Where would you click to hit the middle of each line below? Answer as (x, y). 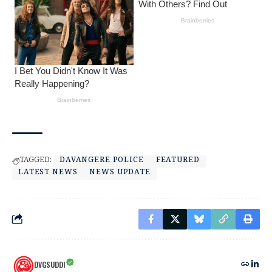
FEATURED (178, 161)
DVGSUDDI (50, 264)
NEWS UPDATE (120, 173)
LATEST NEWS (48, 173)
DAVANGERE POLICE (102, 161)
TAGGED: (36, 161)
